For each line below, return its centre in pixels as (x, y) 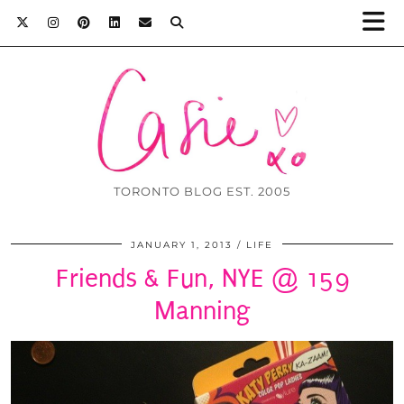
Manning (202, 311)
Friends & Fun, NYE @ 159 (202, 279)
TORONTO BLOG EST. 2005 (202, 192)
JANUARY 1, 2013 (182, 245)
